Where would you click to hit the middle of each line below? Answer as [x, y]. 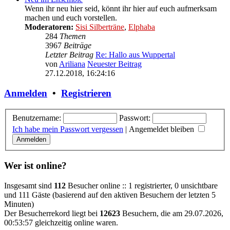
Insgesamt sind [29, 185]
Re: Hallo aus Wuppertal [135, 55]
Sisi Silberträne [100, 27]
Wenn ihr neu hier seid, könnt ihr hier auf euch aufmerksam [121, 9]
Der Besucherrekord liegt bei [52, 213]
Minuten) [19, 204]
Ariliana [72, 64]
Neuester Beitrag [114, 64]
